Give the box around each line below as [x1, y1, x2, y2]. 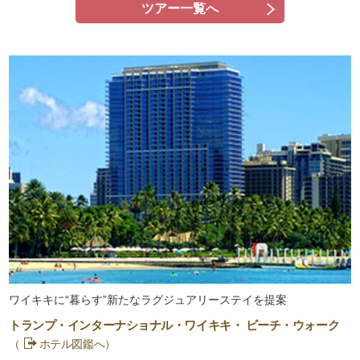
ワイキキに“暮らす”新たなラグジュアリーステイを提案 [9, 293, 288, 306]
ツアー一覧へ [141, 2, 219, 16]
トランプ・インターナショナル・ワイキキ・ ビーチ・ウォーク [9, 318, 340, 332]
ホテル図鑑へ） [39, 337, 116, 350]
